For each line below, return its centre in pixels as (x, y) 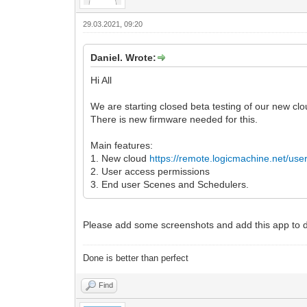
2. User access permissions (150, 172)
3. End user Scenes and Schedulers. (170, 185)
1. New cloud (120, 159)
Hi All (101, 81)
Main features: (122, 146)
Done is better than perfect (136, 258)
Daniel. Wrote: (124, 58)
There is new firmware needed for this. (174, 120)
